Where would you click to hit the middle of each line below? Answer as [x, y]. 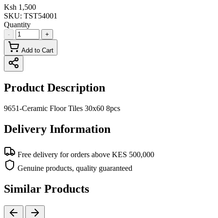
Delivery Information [57, 129]
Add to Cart [37, 51]
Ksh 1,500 [20, 7]
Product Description [54, 88]
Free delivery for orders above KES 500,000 [86, 154]
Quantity [17, 25]
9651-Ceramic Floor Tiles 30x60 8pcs [62, 108]
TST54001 [41, 16]
